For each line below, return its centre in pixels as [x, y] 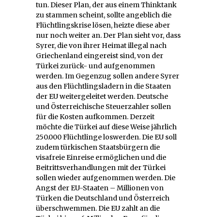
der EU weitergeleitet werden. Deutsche [102, 96]
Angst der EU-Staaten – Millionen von [100, 188]
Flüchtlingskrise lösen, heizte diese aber [103, 25]
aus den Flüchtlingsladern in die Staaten [103, 86]
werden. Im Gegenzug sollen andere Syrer [108, 76]
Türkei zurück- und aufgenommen [95, 66]
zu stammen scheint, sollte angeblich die [104, 15]
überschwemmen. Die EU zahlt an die [98, 208]
